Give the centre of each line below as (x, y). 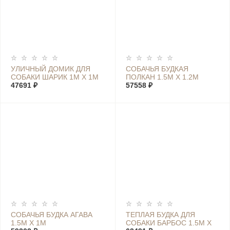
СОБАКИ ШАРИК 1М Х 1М (55, 77)
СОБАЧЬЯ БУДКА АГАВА (52, 215)
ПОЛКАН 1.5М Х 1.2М (162, 77)
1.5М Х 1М (28, 223)
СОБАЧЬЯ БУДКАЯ (157, 69)
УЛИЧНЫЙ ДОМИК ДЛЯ (51, 69)
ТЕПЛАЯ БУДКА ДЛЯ (160, 215)
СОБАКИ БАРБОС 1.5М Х (168, 223)
